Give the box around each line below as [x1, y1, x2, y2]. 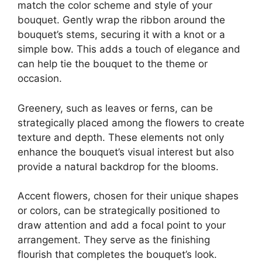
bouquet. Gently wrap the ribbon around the [18, 14, 225, 26]
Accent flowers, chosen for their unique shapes [18, 190, 239, 202]
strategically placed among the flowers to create [18, 116, 244, 129]
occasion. [18, 73, 62, 85]
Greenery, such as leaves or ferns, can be [18, 102, 213, 114]
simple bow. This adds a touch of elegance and [18, 43, 240, 56]
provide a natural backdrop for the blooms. [18, 160, 219, 173]
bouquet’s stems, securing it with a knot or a [18, 29, 225, 41]
